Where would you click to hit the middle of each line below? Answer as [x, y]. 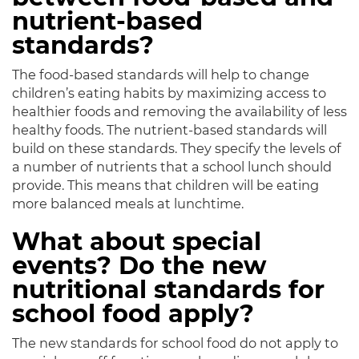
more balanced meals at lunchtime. [128, 204]
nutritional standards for [168, 290]
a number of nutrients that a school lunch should [172, 167]
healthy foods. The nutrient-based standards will [169, 130]
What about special [137, 242]
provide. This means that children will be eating [165, 186]
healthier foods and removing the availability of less [179, 112]
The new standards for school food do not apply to [175, 343]
